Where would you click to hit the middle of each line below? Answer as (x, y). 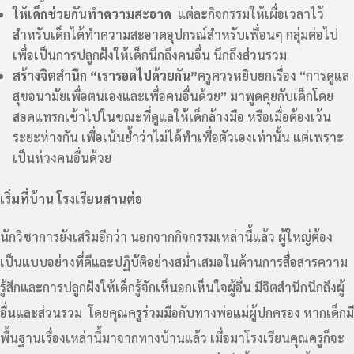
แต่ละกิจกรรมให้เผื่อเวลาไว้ (249, 14)
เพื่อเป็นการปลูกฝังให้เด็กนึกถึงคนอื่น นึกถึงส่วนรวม (150, 55)
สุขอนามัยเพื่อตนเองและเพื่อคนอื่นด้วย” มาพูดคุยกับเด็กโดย (173, 96)
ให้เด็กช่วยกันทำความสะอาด (94, 14)
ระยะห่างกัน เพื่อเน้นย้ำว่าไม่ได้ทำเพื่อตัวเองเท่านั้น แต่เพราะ (178, 137)
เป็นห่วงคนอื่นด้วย (62, 158)
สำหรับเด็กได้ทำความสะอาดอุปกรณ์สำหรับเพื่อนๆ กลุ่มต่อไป (175, 35)
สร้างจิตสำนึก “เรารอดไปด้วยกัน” (105, 76)
